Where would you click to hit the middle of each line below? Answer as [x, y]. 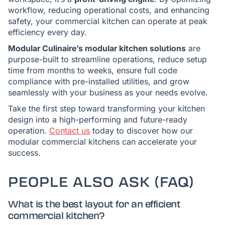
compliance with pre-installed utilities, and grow [99, 81]
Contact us [70, 131]
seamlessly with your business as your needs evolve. [108, 92]
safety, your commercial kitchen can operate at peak [108, 21]
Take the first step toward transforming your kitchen [106, 108]
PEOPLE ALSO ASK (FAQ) [101, 182]
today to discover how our [141, 131]
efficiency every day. [47, 32]
